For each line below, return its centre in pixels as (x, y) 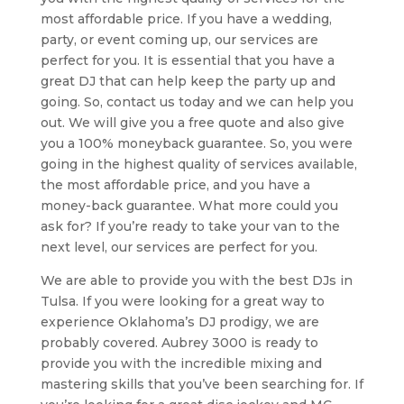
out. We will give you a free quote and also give (192, 123)
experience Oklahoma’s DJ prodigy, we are (179, 322)
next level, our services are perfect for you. (179, 248)
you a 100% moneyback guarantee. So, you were (196, 144)
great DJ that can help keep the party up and (188, 82)
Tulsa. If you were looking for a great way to (182, 302)
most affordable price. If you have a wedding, (186, 19)
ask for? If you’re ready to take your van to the (190, 227)
